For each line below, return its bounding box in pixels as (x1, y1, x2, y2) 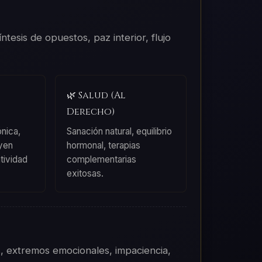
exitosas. (67, 167, 104, 179)
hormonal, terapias (67, 139, 141, 151)
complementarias (67, 153, 137, 165)
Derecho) (67, 105, 115, 118)
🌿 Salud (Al (67, 88, 126, 102)
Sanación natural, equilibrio (67, 125, 173, 137)
